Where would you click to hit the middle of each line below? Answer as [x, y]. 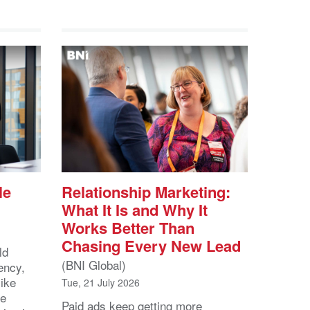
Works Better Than [128, 228]
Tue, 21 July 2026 [101, 283]
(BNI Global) [94, 265]
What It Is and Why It [135, 210]
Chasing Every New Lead [151, 246]
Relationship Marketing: [146, 192]
